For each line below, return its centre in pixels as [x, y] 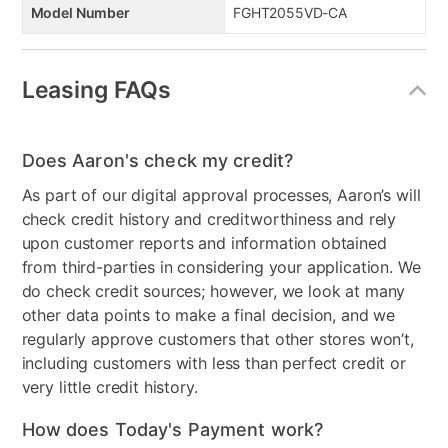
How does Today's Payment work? [172, 430]
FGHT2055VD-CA [290, 13]
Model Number [80, 13]
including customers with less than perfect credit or [213, 363]
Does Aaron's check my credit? [157, 161]
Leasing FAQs [96, 89]
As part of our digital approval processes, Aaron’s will [221, 195]
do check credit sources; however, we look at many [213, 291]
